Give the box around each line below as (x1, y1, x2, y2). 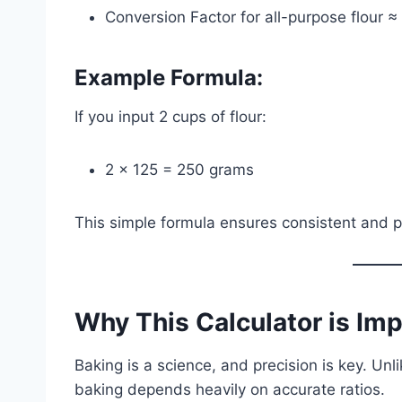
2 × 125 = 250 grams (105, 160, 254, 179)
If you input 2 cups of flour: (74, 107, 267, 126)
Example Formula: (74, 64, 263, 91)
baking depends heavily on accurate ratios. (74, 380, 385, 398)
